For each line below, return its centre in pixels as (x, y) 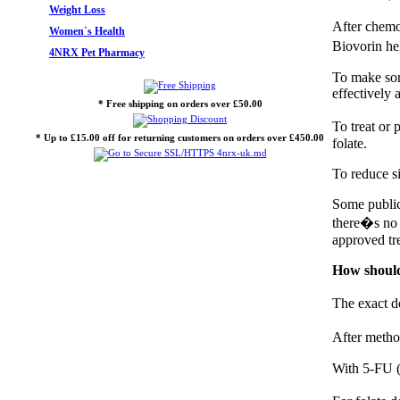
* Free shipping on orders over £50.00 (180, 104)
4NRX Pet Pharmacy (97, 53)
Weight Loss (77, 10)
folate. (350, 144)
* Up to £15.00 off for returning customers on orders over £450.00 (180, 137)
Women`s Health (87, 31)
